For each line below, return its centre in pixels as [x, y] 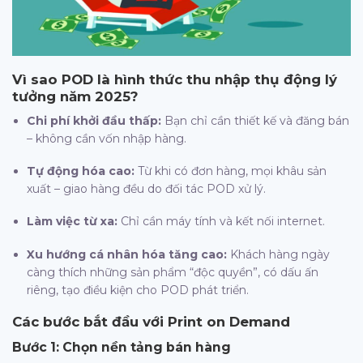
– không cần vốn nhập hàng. [107, 138]
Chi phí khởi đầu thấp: [94, 120]
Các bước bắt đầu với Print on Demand [151, 321]
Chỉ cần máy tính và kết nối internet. [222, 222]
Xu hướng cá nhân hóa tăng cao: [127, 254]
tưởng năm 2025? [75, 96]
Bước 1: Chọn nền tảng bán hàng [122, 348]
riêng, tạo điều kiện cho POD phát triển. [138, 290]
